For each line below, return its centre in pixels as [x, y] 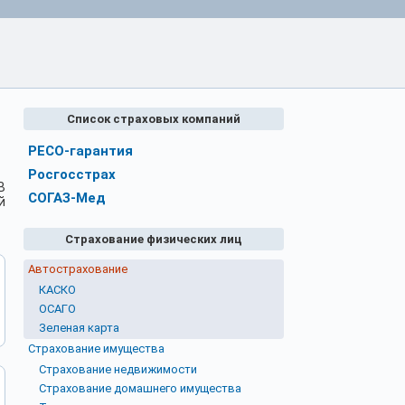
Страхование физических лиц [154, 239]
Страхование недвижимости [118, 369]
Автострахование [78, 269]
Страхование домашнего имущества [140, 388]
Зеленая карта [79, 328]
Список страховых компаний [154, 119]
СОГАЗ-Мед [67, 198]
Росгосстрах [72, 174]
